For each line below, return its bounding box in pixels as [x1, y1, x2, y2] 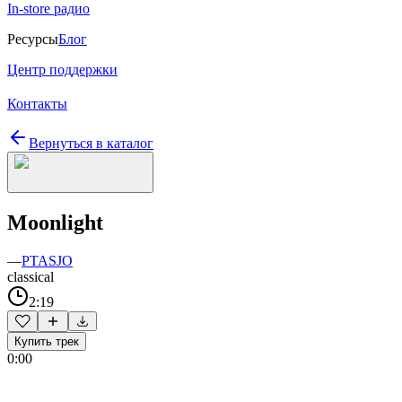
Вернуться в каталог [29, 135, 153, 151]
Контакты [7, 96, 67, 111]
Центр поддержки [7, 62, 118, 77]
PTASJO [22, 252, 73, 268]
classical [7, 268, 54, 284]
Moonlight [7, 210, 103, 234]
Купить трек [14, 334, 79, 348]
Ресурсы [7, 31, 58, 47]
